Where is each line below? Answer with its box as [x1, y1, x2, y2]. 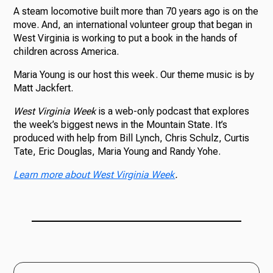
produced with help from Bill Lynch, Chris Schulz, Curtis [13, 132, 250, 144]
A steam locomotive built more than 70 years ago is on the [13, 5, 259, 17]
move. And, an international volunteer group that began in [13, 18, 253, 30]
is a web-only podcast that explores [96, 105, 250, 117]
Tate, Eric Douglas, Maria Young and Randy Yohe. [13, 145, 221, 157]
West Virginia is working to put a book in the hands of [13, 32, 238, 44]
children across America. [13, 45, 119, 57]
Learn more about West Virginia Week [13, 168, 175, 180]
